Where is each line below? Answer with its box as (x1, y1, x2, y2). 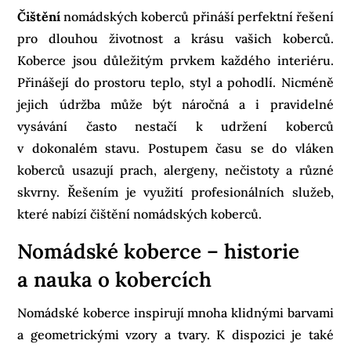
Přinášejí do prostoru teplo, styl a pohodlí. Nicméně (17, 74, 334, 90)
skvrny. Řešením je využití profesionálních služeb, (17, 183, 334, 200)
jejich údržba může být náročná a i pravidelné (17, 96, 334, 112)
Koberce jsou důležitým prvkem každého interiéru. (17, 52, 334, 68)
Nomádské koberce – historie (17, 237, 300, 264)
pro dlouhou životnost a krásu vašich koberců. (17, 30, 334, 46)
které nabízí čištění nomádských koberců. (17, 205, 262, 222)
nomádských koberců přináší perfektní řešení (63, 8, 334, 24)
